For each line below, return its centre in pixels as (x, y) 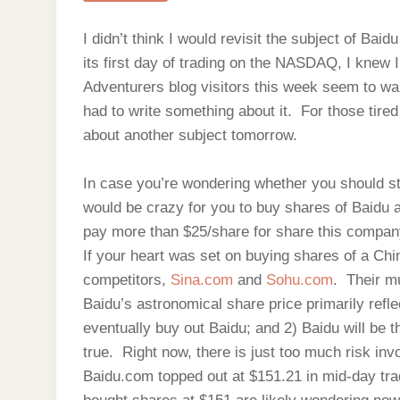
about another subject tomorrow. (190, 135)
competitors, (127, 280)
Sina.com (204, 280)
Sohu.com (300, 280)
